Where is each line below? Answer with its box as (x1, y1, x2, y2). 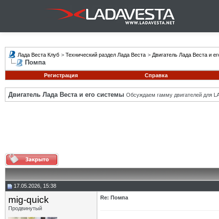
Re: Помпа (100, 195, 128, 200)
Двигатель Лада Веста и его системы (8, 91, 124, 98)
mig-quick (8, 195, 49, 205)
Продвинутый (8, 205, 42, 211)
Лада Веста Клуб (18, 52, 59, 58)
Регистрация (44, 72, 78, 78)
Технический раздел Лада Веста (66, 52, 146, 58)
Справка (144, 72, 168, 78)
